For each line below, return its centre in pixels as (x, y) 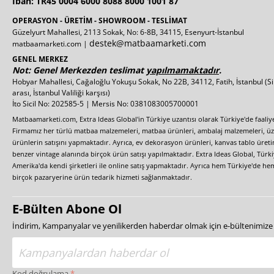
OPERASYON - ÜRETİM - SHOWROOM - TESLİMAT (100, 21)
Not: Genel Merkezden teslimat (79, 70)
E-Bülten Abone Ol (67, 209)
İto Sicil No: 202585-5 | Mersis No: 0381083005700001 (106, 104)
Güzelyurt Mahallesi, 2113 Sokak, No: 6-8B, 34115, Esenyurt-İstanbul (128, 32)
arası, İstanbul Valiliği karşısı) (61, 93)
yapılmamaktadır (183, 70)
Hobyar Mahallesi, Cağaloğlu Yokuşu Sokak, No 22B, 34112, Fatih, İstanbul (139, 82)
